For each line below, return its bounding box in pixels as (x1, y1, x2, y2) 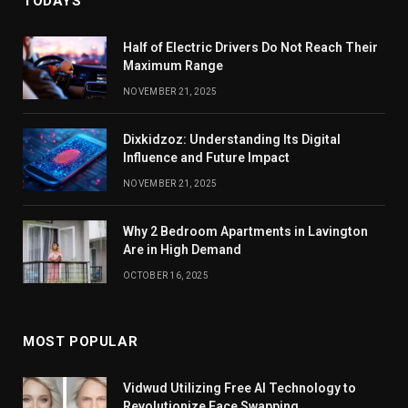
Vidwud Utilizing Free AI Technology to (123, 380, 356, 395)
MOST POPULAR (23, 332, 138, 350)
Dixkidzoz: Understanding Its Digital (123, 131, 341, 147)
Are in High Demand (123, 241, 241, 257)
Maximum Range (123, 57, 223, 73)
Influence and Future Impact (123, 149, 290, 165)
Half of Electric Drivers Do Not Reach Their (123, 39, 378, 55)
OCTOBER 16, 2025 (123, 270, 209, 280)
